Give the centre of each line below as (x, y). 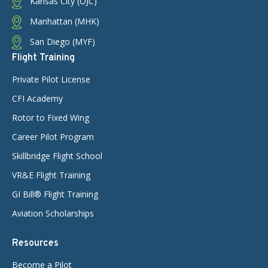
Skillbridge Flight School (57, 156)
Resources (35, 243)
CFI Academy (37, 98)
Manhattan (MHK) (63, 21)
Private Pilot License (51, 79)
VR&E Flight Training (51, 175)
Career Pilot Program (53, 136)
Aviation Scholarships (53, 213)
